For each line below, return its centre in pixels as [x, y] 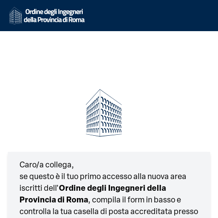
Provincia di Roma [54, 200]
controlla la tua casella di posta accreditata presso [109, 212]
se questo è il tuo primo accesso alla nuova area [103, 177]
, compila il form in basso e [135, 200]
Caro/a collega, [47, 165]
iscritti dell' [39, 189]
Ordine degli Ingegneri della [112, 189]
